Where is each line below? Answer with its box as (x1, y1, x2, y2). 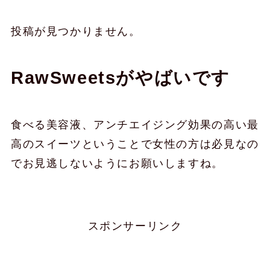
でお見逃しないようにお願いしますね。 (10, 157, 224, 169)
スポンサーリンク (87, 219, 183, 232)
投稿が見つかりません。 (10, 25, 141, 38)
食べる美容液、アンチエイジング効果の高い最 (10, 119, 259, 131)
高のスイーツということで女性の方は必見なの (10, 138, 259, 150)
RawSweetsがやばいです (10, 68, 231, 88)
